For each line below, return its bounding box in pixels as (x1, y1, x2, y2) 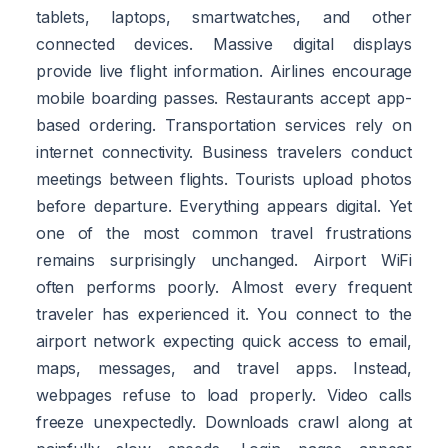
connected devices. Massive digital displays (36, 33, 412, 54)
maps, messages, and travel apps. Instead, (36, 357, 412, 378)
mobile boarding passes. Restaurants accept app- (36, 87, 412, 108)
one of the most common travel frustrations (36, 222, 412, 243)
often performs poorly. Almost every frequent (36, 276, 412, 297)
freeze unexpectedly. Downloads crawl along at (36, 411, 412, 432)
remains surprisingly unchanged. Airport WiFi (36, 249, 412, 270)
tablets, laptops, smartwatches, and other (36, 6, 412, 27)
